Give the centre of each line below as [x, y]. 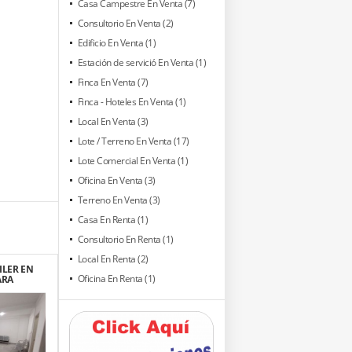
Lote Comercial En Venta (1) [132, 160]
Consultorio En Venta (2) [125, 23]
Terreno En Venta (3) [119, 200]
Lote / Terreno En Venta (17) [133, 141]
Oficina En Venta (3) [116, 180]
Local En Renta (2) [113, 258]
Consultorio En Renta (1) [125, 239]
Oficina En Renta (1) [116, 278]
